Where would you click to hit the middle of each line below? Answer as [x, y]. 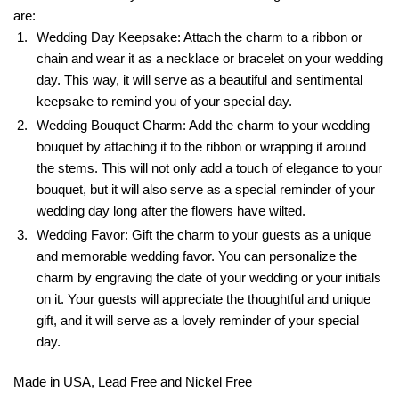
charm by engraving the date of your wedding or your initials [209, 277]
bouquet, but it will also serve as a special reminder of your [206, 189]
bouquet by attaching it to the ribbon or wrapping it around [201, 146]
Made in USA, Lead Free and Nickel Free [133, 381]
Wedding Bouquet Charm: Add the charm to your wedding [203, 125]
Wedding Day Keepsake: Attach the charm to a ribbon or [199, 37]
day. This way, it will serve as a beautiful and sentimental [199, 79]
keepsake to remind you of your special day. [164, 101]
